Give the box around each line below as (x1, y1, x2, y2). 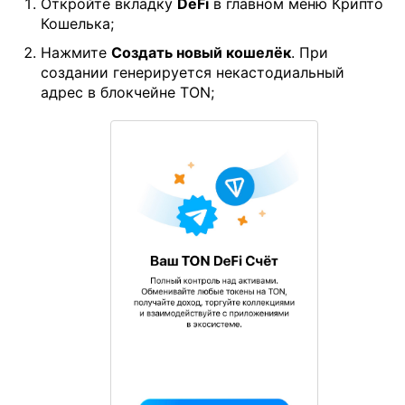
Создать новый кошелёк (111, 42, 291, 61)
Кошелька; (41, 14, 114, 33)
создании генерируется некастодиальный (41, 62, 344, 81)
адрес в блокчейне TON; (41, 82, 214, 101)
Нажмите (41, 42, 111, 61)
